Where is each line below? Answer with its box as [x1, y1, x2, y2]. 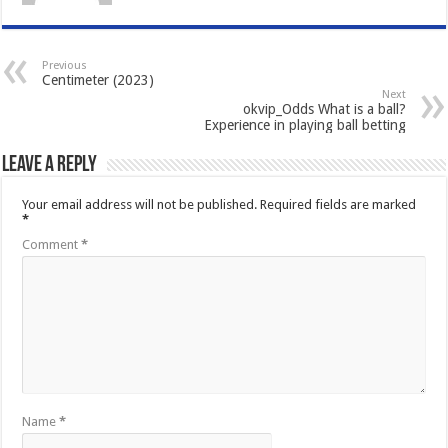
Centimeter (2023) [42, 71, 155, 88]
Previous [42, 58, 88, 72]
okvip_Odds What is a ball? [242, 100, 406, 117]
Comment [22, 236, 82, 252]
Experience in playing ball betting [203, 116, 406, 133]
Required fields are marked [260, 196, 417, 212]
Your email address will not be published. [22, 196, 258, 212]
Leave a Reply [2, 153, 98, 177]
